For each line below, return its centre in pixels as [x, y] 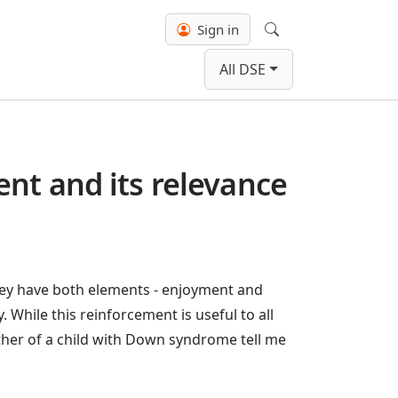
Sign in [216, 29]
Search [294, 53]
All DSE [243, 69]
